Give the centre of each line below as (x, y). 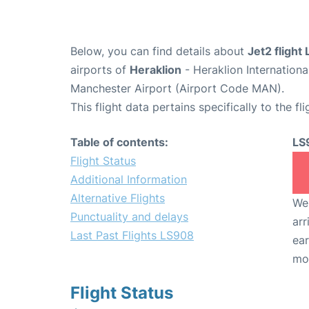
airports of (100, 69)
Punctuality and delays (129, 216)
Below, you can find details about (159, 51)
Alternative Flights (118, 198)
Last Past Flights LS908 (132, 235)
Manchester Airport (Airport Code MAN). (177, 88)
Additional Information (129, 179)
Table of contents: (119, 142)
